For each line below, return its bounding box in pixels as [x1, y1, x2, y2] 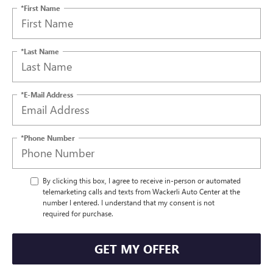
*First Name [21, 2, 60, 13]
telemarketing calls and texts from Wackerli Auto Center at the [43, 186, 240, 196]
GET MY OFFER [94, 240, 179, 257]
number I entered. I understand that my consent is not [43, 197, 214, 207]
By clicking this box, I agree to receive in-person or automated [43, 175, 241, 185]
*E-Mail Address [21, 89, 73, 99]
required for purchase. [43, 208, 113, 218]
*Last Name [21, 46, 59, 56]
